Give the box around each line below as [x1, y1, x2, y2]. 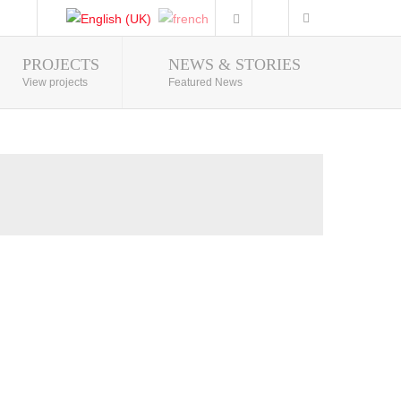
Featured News [168, 76, 243, 89]
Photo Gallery [238, 57, 312, 71]
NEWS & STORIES [168, 55, 301, 73]
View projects [22, 76, 88, 89]
